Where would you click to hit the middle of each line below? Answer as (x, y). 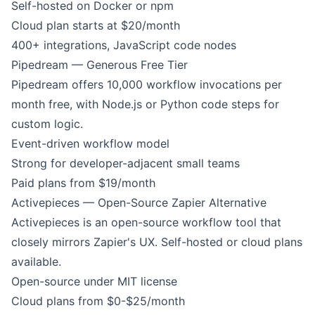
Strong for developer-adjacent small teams (126, 163)
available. (36, 262)
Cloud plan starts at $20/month (96, 25)
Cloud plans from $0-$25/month (98, 301)
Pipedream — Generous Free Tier (99, 65)
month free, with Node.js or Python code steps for (145, 104)
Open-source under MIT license (94, 281)
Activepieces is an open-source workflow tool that (146, 222)
